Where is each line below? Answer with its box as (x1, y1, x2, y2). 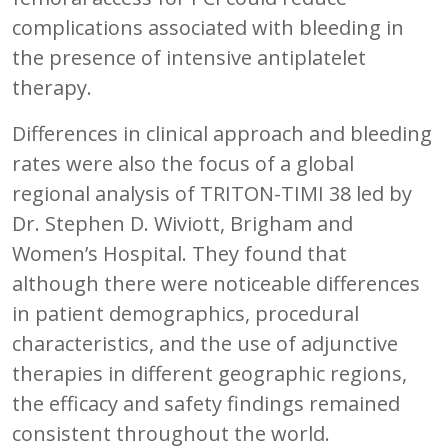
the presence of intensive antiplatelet (12, 43, 366, 71)
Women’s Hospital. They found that (12, 239, 347, 267)
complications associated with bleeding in (12, 13, 404, 41)
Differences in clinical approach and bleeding (12, 119, 432, 147)
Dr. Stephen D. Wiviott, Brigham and (12, 209, 353, 237)
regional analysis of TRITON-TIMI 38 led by (12, 179, 412, 207)
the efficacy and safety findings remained (12, 389, 400, 417)
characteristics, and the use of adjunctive (12, 329, 398, 357)
